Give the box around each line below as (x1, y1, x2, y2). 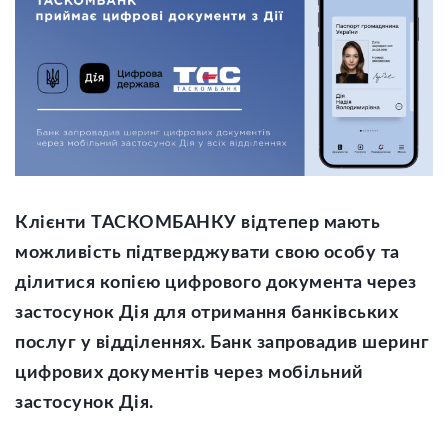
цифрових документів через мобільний (15, 364, 364, 383)
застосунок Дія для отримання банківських (15, 304, 398, 323)
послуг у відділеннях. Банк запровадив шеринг (15, 334, 429, 353)
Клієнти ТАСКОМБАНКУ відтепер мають (15, 214, 380, 233)
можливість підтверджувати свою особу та (15, 244, 400, 263)
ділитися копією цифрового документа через (15, 274, 417, 293)
